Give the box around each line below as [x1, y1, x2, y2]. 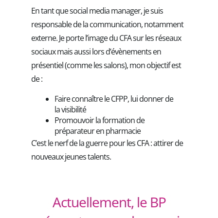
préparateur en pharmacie [54, 125, 141, 136]
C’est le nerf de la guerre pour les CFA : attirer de [31, 137, 183, 148]
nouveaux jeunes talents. [31, 151, 111, 162]
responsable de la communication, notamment [31, 18, 183, 30]
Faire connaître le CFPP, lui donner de [54, 93, 173, 104]
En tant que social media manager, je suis [31, 5, 163, 16]
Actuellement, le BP [52, 192, 166, 211]
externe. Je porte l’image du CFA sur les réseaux [31, 32, 181, 43]
